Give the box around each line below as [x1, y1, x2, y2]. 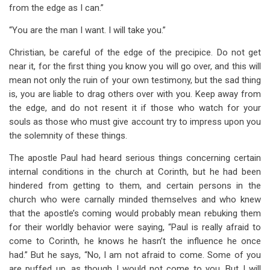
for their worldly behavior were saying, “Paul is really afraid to [9, 222, 261, 233]
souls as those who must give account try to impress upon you [9, 116, 261, 127]
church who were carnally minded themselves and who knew [9, 194, 261, 205]
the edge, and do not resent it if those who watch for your [9, 102, 261, 113]
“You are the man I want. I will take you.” [9, 25, 166, 36]
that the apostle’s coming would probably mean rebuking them [9, 208, 261, 219]
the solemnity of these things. [9, 130, 127, 141]
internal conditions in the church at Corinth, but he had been [9, 166, 261, 177]
